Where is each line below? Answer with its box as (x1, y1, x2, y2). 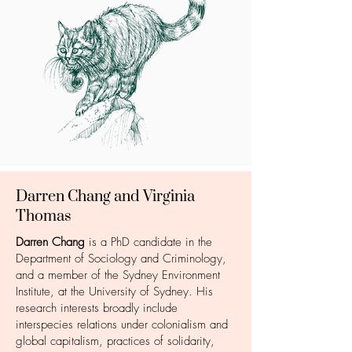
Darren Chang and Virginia (16, 187, 195, 207)
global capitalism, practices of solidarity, (16, 333, 214, 349)
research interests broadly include (16, 300, 178, 316)
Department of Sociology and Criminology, (16, 251, 226, 266)
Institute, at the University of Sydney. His (16, 284, 213, 299)
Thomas (16, 207, 71, 226)
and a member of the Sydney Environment (16, 267, 220, 283)
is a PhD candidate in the (85, 234, 212, 250)
